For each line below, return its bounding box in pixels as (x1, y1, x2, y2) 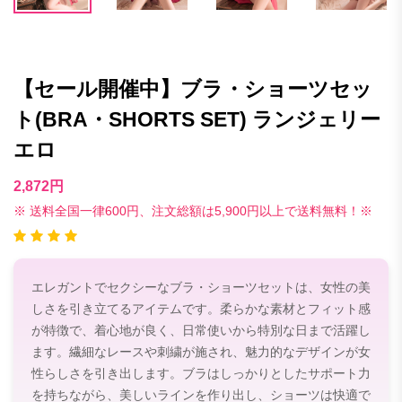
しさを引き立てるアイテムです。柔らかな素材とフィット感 (31, 301, 371, 316)
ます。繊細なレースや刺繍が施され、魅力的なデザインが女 (31, 344, 371, 359)
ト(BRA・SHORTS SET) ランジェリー (13, 108, 380, 131)
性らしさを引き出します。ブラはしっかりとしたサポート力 (31, 365, 371, 380)
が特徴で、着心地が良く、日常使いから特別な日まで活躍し (31, 322, 371, 337)
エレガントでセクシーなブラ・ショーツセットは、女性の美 (31, 279, 371, 294)
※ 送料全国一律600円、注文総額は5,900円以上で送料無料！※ (13, 204, 372, 218)
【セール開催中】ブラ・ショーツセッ (13, 77, 372, 100)
